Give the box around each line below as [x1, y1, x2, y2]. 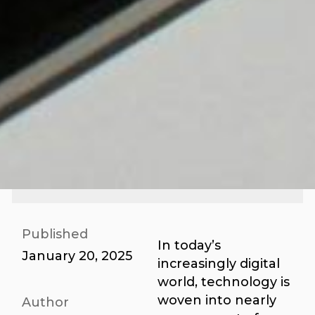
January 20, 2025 [22, 248, 133, 264]
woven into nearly [157, 292, 276, 308]
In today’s [157, 238, 221, 253]
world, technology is [157, 274, 290, 290]
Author [22, 295, 70, 310]
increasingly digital [157, 256, 280, 271]
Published [22, 226, 89, 242]
